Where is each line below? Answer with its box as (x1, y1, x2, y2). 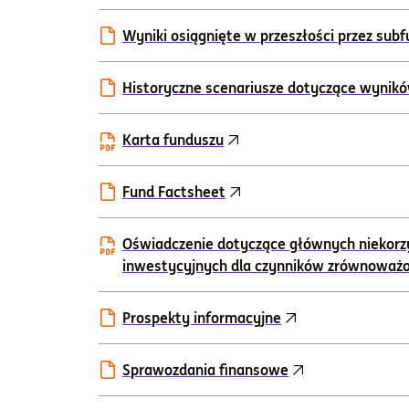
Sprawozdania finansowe (122, 361, 288, 379)
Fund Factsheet (122, 183, 225, 201)
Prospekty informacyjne (122, 309, 281, 327)
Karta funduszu (122, 131, 224, 149)
